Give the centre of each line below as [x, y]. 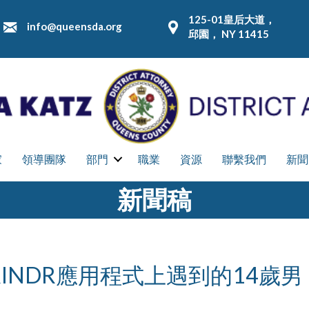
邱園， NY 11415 [228, 34]
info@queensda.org [75, 27]
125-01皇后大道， [231, 20]
